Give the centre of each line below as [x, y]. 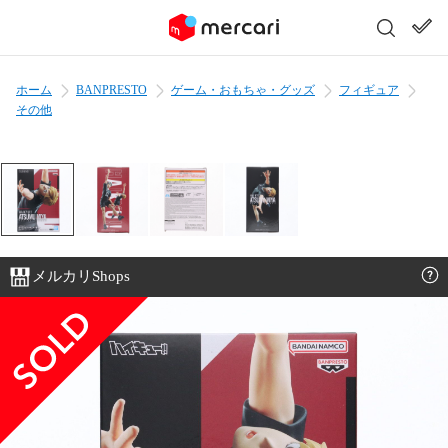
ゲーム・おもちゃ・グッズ [243, 90]
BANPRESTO [111, 90]
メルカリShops [81, 276]
